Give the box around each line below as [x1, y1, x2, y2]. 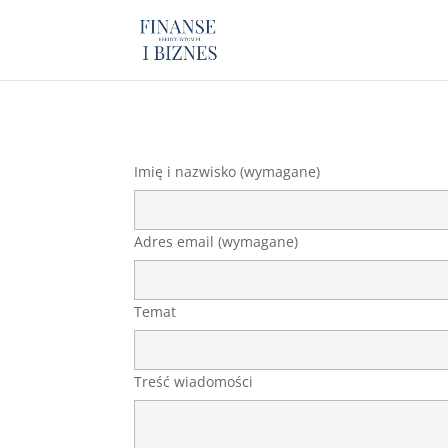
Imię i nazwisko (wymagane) [134, 161, 321, 181]
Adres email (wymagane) [134, 231, 299, 251]
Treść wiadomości [134, 371, 254, 391]
